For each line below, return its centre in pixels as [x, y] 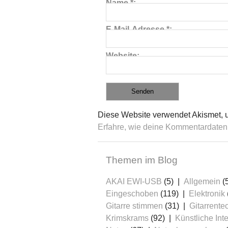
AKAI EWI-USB [134, 182]
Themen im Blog [142, 160]
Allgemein [202, 182]
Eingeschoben [132, 194]
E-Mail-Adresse [136, 29]
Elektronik [207, 194]
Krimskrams [127, 218]
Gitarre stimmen [134, 206]
